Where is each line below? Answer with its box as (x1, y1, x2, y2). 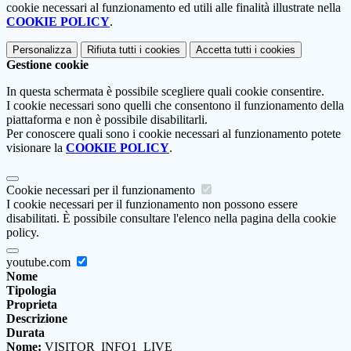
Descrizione (6, 312, 67, 326)
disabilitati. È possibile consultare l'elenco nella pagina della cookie (6, 212, 336, 226)
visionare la (6, 141, 66, 155)
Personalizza (13, 44, 71, 56)
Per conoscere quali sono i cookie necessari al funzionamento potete (6, 127, 341, 141)
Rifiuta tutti (87, 44, 136, 56)
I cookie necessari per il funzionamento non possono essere (6, 197, 298, 212)
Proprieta (6, 298, 57, 312)
